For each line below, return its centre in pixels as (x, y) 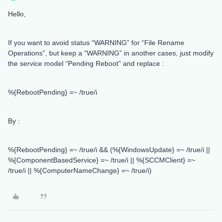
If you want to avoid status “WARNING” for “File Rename (96, 43)
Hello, (17, 14)
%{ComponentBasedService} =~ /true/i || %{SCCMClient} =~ (102, 160)
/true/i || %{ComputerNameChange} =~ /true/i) (80, 171)
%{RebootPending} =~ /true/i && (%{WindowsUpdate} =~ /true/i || (109, 150)
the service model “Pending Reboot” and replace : (86, 64)
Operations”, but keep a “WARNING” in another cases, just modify (111, 53)
